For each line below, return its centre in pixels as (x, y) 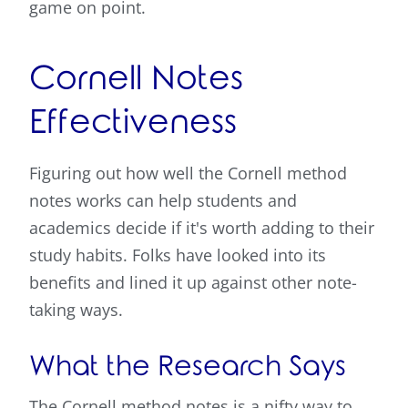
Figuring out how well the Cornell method (188, 173)
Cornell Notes (136, 80)
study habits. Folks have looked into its (178, 255)
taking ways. (76, 310)
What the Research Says (188, 367)
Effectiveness (133, 123)
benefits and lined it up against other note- (193, 283)
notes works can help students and (163, 201)
